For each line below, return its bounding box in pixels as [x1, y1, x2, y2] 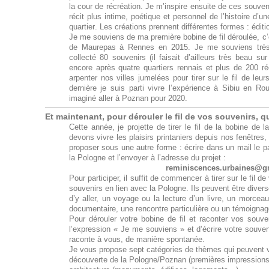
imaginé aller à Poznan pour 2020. [68, 94, 187, 103]
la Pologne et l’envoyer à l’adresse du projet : [68, 154, 226, 163]
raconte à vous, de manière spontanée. [68, 235, 205, 244]
